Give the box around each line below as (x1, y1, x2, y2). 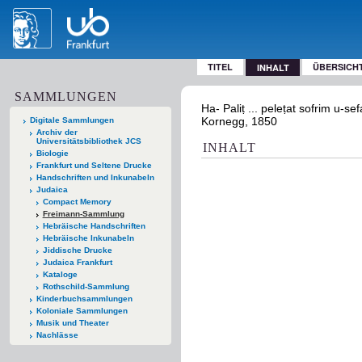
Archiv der (36, 127, 78, 137)
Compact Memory (42, 196, 112, 206)
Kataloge (42, 269, 78, 279)
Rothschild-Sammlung (42, 281, 129, 291)
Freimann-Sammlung (42, 208, 124, 218)
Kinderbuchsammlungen (36, 293, 133, 303)
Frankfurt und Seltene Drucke (36, 160, 152, 170)
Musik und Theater (36, 318, 109, 327)
